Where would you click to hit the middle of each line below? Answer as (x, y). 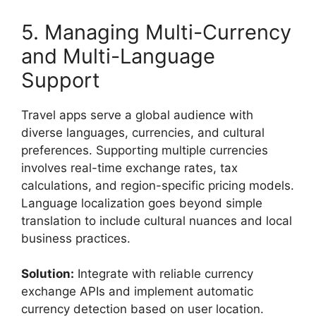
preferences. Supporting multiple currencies (145, 150)
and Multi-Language (118, 56)
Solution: (48, 274)
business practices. (76, 238)
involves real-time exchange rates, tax (129, 168)
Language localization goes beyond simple (142, 203)
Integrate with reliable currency (164, 274)
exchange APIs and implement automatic (137, 291)
